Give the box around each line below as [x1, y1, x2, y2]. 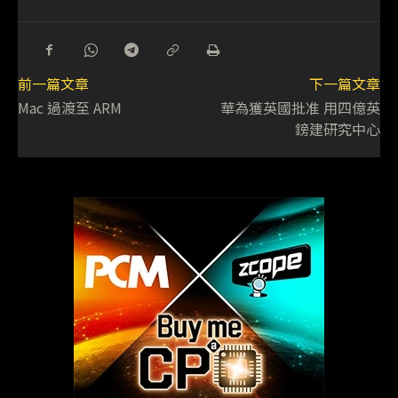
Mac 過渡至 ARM [18, 96, 122, 118]
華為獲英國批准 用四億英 [219, 96, 380, 118]
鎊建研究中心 [294, 117, 380, 139]
